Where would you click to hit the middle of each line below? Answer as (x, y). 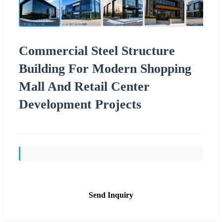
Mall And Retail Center (84, 86)
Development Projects (80, 104)
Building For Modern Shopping (105, 68)
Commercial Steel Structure (97, 51)
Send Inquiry (111, 195)
